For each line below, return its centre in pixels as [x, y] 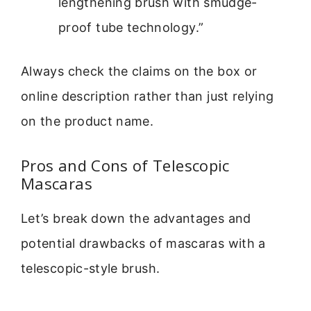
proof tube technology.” [131, 27]
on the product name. [87, 121]
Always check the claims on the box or [139, 71]
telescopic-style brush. [91, 269]
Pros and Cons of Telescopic [125, 166]
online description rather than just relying [148, 96]
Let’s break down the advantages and [136, 219]
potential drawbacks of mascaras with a [143, 244]
